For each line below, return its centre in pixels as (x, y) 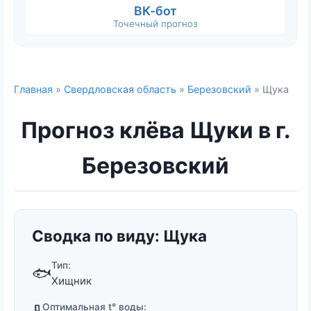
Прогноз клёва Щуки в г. (155, 130)
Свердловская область (120, 90)
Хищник (72, 280)
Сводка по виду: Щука (119, 235)
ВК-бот (155, 11)
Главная (33, 90)
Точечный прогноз (155, 24)
